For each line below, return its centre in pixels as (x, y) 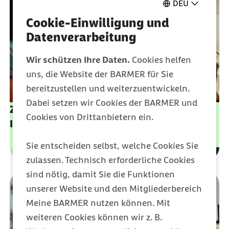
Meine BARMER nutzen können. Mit (98, 203)
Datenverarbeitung (81, 37)
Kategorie (27, 157)
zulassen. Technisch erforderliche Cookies (110, 160)
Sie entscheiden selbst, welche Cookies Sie (112, 146)
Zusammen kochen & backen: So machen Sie (112, 110)
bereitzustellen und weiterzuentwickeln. (108, 88)
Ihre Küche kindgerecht (64, 124)
